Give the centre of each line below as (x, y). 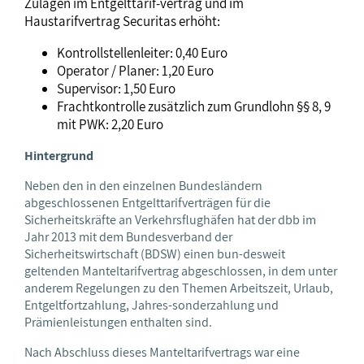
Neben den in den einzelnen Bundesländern (143, 186)
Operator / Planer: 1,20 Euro (135, 71)
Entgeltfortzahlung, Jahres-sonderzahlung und (152, 305)
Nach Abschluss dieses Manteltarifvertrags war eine (162, 353)
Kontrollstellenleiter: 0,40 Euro (142, 53)
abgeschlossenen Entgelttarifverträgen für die (147, 203)
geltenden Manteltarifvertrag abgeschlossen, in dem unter (181, 271)
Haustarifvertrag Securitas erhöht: (122, 22)
